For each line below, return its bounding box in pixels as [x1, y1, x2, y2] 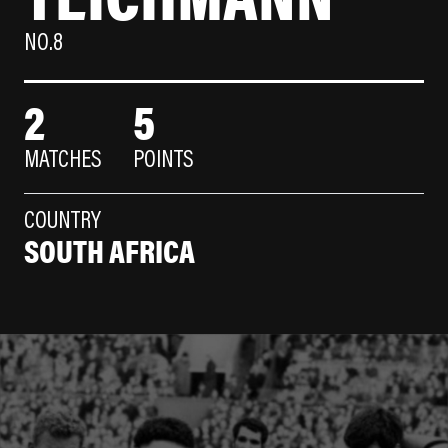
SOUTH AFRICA [24, 227, 195, 273]
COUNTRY [24, 210, 101, 235]
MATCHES [24, 149, 102, 174]
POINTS [133, 149, 194, 174]
